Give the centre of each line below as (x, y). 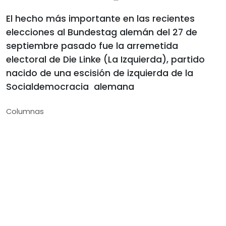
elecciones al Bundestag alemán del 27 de (102, 32)
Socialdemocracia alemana (70, 87)
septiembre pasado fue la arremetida (92, 46)
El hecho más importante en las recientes (100, 19)
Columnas (25, 111)
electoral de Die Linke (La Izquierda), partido (105, 60)
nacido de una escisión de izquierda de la (100, 73)
